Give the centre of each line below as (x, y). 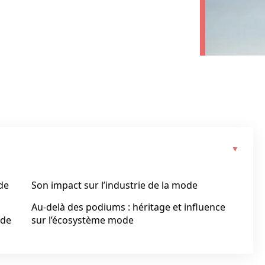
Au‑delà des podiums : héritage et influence (128, 207)
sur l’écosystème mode (83, 220)
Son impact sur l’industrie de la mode (114, 185)
